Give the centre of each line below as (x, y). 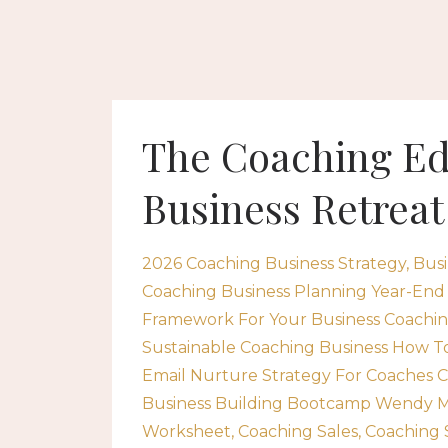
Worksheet (186, 431)
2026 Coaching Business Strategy (274, 263)
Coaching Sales (298, 431)
